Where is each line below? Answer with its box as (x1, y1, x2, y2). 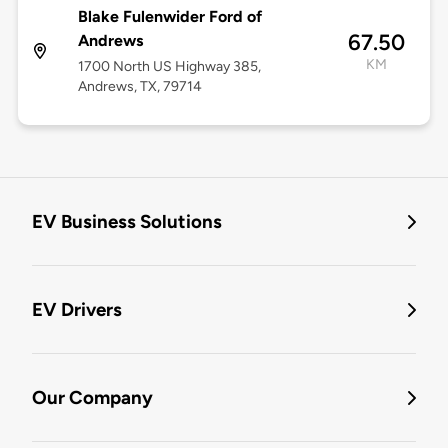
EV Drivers (32, 298, 122, 322)
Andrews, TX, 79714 (77, 78, 202, 96)
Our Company (32, 386, 153, 410)
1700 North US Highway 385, (77, 58, 261, 76)
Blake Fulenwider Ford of (77, 7, 262, 27)
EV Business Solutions (32, 210, 222, 234)
